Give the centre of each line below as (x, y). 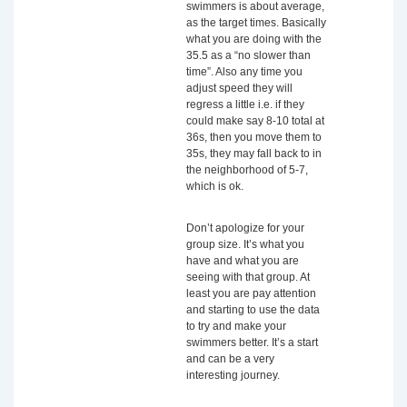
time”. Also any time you (244, 72)
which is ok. (215, 186)
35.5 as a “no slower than (248, 55)
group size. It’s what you (245, 244)
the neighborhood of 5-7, (247, 170)
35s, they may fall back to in (254, 154)
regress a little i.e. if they (245, 104)
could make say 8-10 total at (255, 121)
